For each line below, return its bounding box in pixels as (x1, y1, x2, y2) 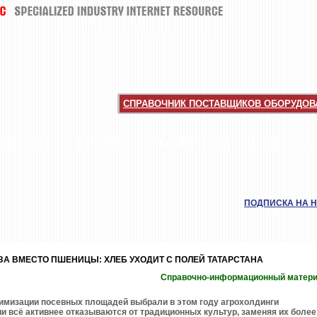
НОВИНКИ (71, 136, 134, 150)
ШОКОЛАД (247, 136, 312, 150)
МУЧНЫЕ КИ (151, 136, 230, 150)
